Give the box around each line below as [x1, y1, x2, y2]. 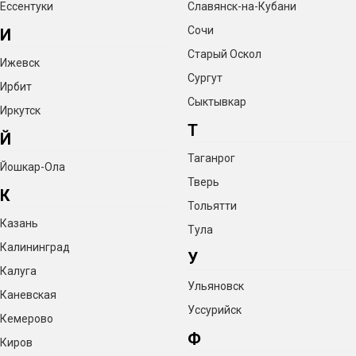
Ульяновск [188, 280, 244, 293]
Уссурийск [188, 304, 242, 317]
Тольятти [188, 199, 237, 213]
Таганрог [188, 152, 235, 165]
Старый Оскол [188, 48, 261, 61]
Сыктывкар [188, 95, 246, 109]
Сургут [188, 72, 222, 85]
